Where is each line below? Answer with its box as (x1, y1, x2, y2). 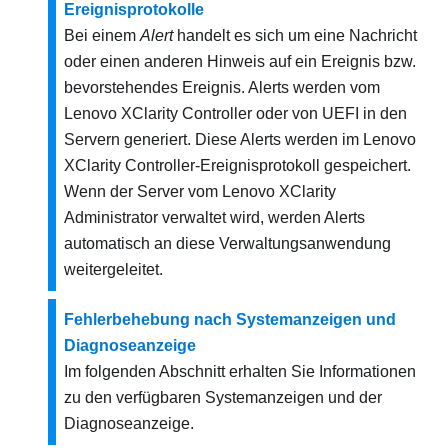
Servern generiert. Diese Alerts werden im (64, 131, 363, 148)
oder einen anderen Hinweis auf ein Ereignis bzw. (64, 53, 416, 70)
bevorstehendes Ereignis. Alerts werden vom (64, 79, 380, 96)
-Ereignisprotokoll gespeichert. (195, 157, 411, 174)
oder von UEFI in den (252, 105, 407, 122)
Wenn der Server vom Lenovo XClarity (64, 183, 336, 200)
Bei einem (64, 27, 140, 44)
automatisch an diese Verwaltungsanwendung (64, 235, 391, 252)
